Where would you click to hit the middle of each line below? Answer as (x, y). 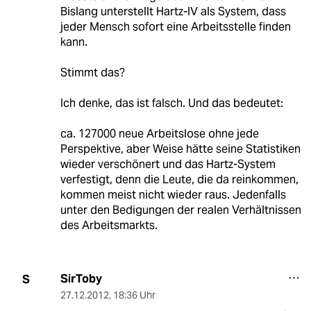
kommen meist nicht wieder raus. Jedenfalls (173, 195)
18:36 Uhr (134, 295)
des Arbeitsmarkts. (109, 226)
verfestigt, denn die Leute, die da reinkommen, (179, 180)
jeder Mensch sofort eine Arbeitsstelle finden (175, 27)
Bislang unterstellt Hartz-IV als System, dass (173, 12)
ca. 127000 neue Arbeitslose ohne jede (159, 134)
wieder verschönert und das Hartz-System (168, 165)
